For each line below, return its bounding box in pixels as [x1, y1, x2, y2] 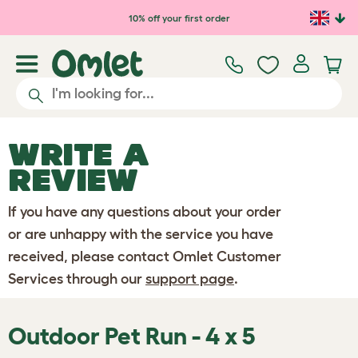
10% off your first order [128, 12, 230, 23]
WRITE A [8, 137, 149, 172]
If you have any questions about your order [8, 204, 281, 220]
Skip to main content [16, 6, 168, 23]
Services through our [8, 271, 145, 287]
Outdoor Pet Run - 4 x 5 [8, 323, 256, 349]
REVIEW [8, 162, 138, 197]
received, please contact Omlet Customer [8, 249, 281, 265]
